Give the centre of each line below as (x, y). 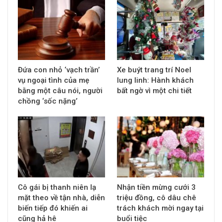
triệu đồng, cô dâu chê (157, 198)
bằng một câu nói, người (60, 91)
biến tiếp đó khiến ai (53, 208)
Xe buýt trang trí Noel (154, 70)
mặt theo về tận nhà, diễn (61, 198)
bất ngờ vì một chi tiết (154, 91)
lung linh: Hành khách (155, 81)
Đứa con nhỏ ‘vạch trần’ (59, 70)
